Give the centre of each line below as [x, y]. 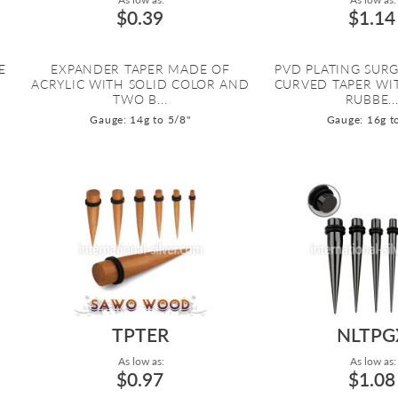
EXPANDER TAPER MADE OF [140, 69]
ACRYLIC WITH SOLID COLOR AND [140, 84]
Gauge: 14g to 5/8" [140, 120]
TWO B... [140, 99]
